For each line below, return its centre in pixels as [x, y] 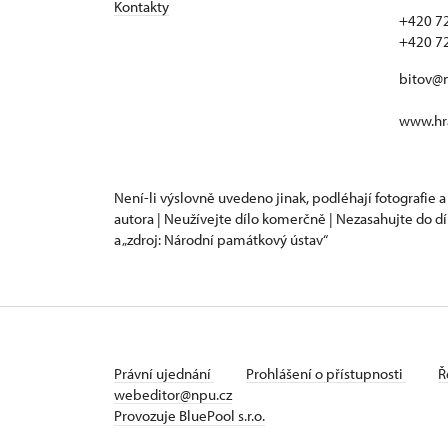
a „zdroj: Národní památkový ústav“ [221, 239]
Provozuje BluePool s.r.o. [189, 415]
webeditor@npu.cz [173, 394]
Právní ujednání [164, 373]
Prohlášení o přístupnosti [326, 373]
